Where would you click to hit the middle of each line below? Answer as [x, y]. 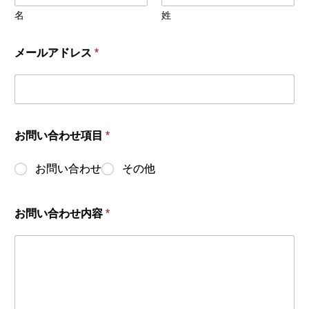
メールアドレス [54, 53]
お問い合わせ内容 [60, 214]
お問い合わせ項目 [60, 136]
